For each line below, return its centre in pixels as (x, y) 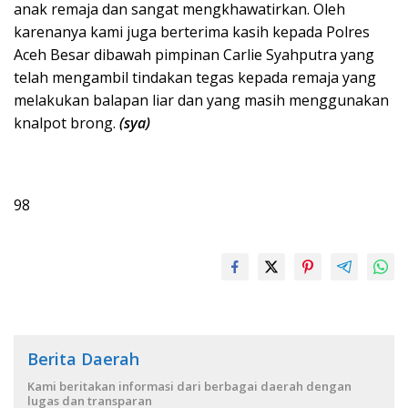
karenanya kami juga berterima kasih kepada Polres (192, 31)
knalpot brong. (66, 122)
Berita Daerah (83, 358)
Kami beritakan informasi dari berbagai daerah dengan (189, 386)
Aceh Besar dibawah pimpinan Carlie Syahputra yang (194, 54)
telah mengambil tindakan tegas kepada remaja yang (195, 77)
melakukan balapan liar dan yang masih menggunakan (201, 100)
